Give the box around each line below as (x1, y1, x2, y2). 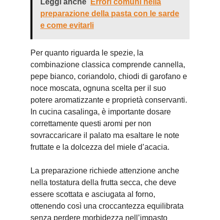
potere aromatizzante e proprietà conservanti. (30, 96, 187, 104)
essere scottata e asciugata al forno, (30, 190, 155, 198)
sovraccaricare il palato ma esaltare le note (30, 131, 179, 139)
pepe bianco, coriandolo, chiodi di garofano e (30, 72, 187, 81)
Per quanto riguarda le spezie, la (30, 49, 143, 57)
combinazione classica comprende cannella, (30, 60, 185, 69)
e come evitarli (40, 21, 94, 29)
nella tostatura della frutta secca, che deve (30, 178, 176, 187)
